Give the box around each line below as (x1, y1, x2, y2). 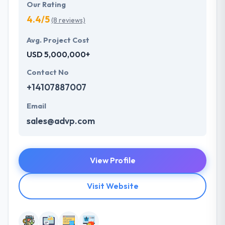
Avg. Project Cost (27, 36, 89, 45)
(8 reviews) (51, 16, 85, 25)
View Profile (89, 155, 136, 166)
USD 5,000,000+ (27, 49, 90, 60)
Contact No (27, 68, 69, 77)
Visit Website (86, 181, 139, 191)
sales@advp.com (27, 115, 95, 127)
